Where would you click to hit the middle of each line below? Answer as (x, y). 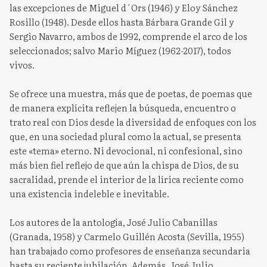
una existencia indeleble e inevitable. (89, 193)
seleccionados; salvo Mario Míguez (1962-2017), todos (120, 50)
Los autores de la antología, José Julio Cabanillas (114, 222)
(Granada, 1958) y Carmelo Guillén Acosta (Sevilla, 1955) (127, 236)
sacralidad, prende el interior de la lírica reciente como (127, 179)
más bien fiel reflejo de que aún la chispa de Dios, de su (124, 164)
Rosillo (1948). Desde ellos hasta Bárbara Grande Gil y (122, 21)
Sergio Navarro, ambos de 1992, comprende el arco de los (128, 36)
